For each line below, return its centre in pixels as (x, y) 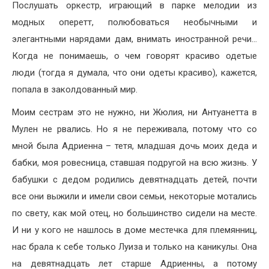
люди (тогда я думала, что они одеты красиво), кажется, (134, 73)
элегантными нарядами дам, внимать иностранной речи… (134, 39)
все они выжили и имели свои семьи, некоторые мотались (134, 197)
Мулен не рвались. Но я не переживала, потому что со (134, 129)
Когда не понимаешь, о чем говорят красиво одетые (134, 56)
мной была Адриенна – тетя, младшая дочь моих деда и (134, 146)
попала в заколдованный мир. (75, 90)
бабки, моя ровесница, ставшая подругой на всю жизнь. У (134, 163)
